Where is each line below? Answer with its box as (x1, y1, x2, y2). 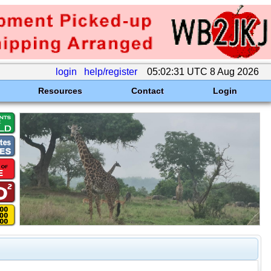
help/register (84, 67, 137, 77)
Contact (131, 86, 164, 96)
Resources (38, 86, 82, 96)
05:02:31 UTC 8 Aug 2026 (145, 67, 261, 77)
